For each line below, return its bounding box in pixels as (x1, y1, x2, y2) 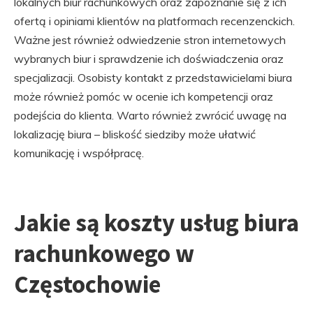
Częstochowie (14, 269, 161, 300)
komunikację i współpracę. (14, 146, 144, 160)
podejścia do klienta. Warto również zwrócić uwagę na (14, 108, 286, 122)
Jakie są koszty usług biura (14, 208, 299, 238)
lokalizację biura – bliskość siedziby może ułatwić (14, 127, 256, 141)
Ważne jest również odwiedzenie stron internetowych (14, 33, 286, 47)
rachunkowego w (14, 238, 194, 269)
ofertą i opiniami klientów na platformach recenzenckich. (14, 14, 295, 28)
